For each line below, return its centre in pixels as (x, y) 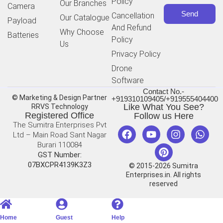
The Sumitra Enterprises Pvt (59, 125)
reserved (164, 183)
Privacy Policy (136, 54)
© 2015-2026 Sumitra (164, 166)
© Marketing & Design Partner (59, 97)
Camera (21, 6)
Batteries (23, 35)
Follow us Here (164, 116)
